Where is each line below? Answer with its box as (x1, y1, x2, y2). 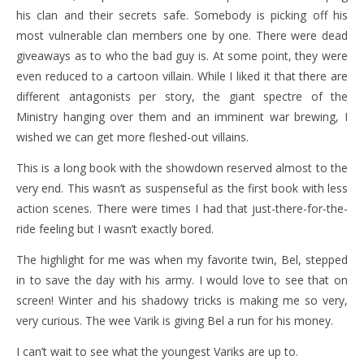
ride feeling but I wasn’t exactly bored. (16, 221, 214, 236)
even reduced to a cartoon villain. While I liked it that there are (16, 68, 348, 84)
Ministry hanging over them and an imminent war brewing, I (16, 109, 348, 124)
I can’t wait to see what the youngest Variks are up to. (16, 344, 298, 359)
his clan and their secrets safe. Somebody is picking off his (16, 7, 348, 23)
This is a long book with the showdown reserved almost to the (16, 160, 348, 175)
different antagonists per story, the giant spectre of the (16, 89, 348, 104)
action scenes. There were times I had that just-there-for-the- (16, 201, 348, 216)
